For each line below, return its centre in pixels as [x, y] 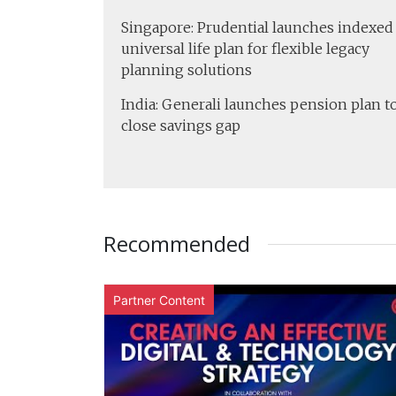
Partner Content [159, 301]
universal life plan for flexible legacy [245, 49]
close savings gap [181, 126]
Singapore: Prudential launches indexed [257, 28]
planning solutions [187, 70]
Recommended [177, 244]
